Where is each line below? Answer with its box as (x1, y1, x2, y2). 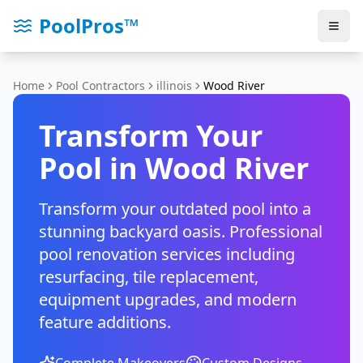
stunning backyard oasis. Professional (39, 220, 322, 242)
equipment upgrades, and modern (39, 288, 297, 310)
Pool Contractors (56, 78, 145, 93)
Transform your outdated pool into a (39, 198, 311, 220)
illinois (156, 78, 192, 93)
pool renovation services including (39, 243, 295, 265)
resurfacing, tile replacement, (39, 266, 258, 288)
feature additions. (39, 311, 171, 333)
